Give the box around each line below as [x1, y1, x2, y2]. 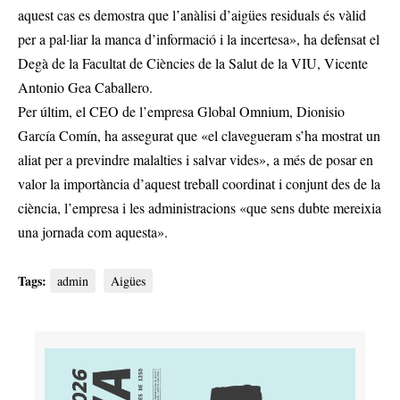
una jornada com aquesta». [18, 221, 168, 241]
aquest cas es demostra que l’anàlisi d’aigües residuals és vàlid [18, 4, 366, 24]
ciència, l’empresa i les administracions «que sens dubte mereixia [18, 197, 381, 217]
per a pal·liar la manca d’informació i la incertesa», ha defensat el [18, 29, 379, 48]
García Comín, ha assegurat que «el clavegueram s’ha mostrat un [18, 125, 380, 145]
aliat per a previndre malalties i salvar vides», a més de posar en [18, 149, 373, 169]
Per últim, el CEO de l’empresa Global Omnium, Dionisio [18, 101, 345, 121]
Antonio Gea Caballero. [18, 77, 153, 96]
